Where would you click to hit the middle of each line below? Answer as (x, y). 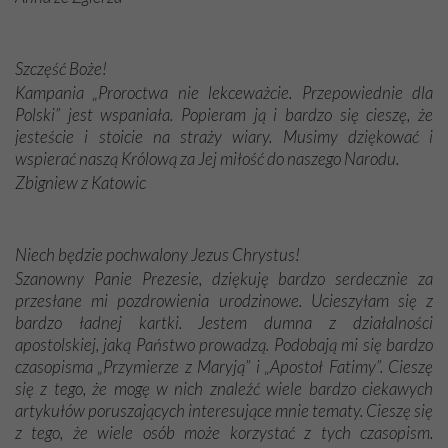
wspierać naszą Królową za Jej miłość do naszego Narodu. (207, 159)
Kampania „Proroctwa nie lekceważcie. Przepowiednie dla (224, 93)
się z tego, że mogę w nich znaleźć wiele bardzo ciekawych (224, 389)
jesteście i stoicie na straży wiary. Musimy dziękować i (224, 137)
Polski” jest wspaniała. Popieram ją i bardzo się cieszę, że (224, 115)
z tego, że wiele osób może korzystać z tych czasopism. (224, 433)
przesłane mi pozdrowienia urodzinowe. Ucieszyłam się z (224, 301)
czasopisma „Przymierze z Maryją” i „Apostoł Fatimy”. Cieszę (224, 367)
